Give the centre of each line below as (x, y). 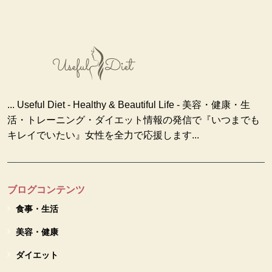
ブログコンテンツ (46, 189)
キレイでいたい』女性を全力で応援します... (103, 135)
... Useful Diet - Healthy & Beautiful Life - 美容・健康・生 (129, 104)
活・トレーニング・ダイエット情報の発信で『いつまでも (134, 120)
